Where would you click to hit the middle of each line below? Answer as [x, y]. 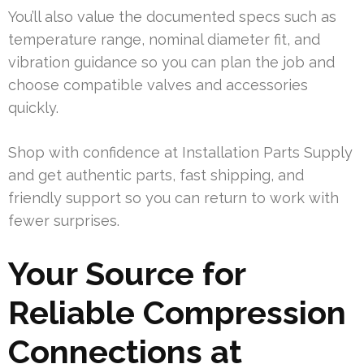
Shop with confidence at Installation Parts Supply [180, 152]
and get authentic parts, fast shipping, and [156, 175]
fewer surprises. [64, 220]
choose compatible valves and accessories [158, 84]
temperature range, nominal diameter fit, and [164, 39]
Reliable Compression [177, 312]
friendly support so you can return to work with [173, 197]
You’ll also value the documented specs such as [172, 16]
